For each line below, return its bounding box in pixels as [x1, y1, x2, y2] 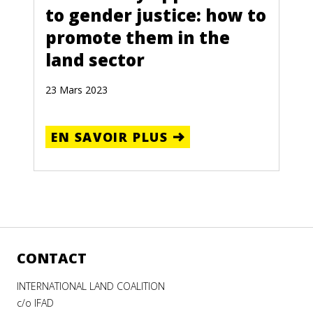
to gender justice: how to [45, 3, 266, 27]
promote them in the [45, 26, 230, 50]
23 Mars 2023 [45, 83, 108, 97]
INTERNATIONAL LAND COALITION [17, 279, 165, 293]
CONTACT [17, 249, 87, 268]
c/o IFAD [17, 296, 54, 310]
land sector [45, 48, 145, 72]
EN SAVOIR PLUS [51, 129, 168, 146]
